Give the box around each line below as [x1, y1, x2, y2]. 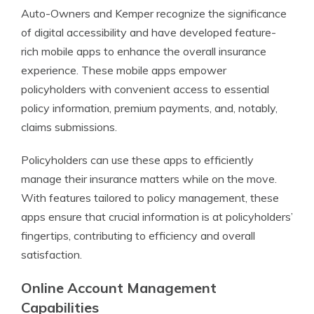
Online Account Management [21, 279, 217, 296]
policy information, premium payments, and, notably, [21, 101, 278, 115]
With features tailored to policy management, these [21, 191, 279, 205]
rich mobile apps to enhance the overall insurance [21, 44, 266, 58]
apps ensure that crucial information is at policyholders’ [21, 210, 293, 224]
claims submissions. [21, 120, 117, 134]
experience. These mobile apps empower [21, 63, 226, 77]
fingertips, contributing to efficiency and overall [21, 228, 255, 243]
